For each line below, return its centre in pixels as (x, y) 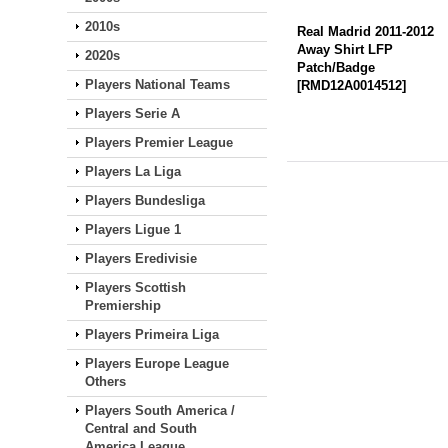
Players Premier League (159, 142)
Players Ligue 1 (133, 229)
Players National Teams (158, 84)
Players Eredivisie (141, 258)
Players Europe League (157, 363)
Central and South (141, 428)
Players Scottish (136, 287)
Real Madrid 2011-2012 (366, 31)
